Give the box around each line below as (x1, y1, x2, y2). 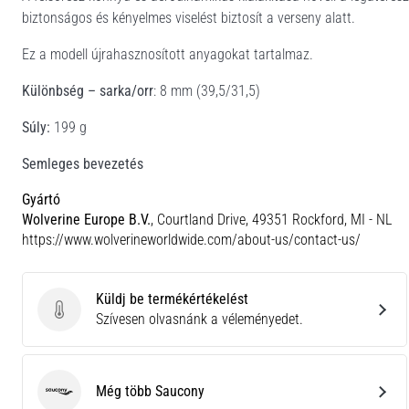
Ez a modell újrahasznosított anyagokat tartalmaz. (22, 45, 313, 63)
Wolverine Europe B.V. (22, 210, 151, 228)
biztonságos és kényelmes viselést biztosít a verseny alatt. (22, 8, 355, 26)
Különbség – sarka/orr (22, 81, 153, 100)
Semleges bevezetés (22, 154, 143, 173)
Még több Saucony (96, 382, 204, 400)
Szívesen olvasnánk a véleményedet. (96, 309, 303, 328)
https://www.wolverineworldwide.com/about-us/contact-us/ (22, 230, 361, 248)
